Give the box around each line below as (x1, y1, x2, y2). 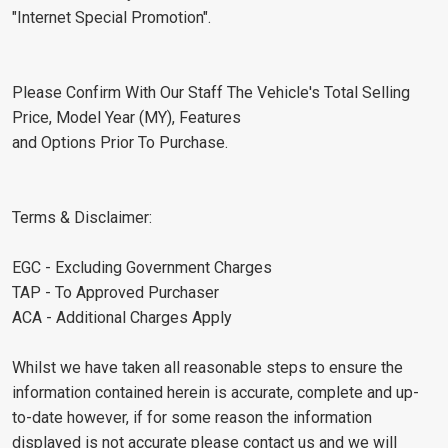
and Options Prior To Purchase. (12, 132, 228, 152)
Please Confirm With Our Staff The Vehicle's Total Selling (12, 82, 410, 102)
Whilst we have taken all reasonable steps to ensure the (12, 357, 403, 377)
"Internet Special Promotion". (12, 7, 211, 27)
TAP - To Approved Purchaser (12, 282, 219, 302)
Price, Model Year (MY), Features (12, 107, 241, 127)
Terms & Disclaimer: (12, 207, 152, 227)
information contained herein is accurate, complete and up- (12, 382, 419, 402)
